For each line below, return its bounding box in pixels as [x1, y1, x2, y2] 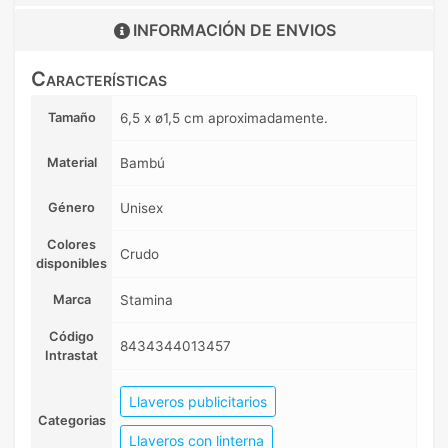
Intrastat [45, 348, 98, 364]
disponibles [36, 256, 107, 272]
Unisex [120, 200, 163, 217]
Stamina [120, 292, 173, 309]
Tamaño [47, 110, 96, 126]
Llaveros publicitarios [129, 393, 267, 411]
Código [49, 329, 94, 345]
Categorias [37, 413, 106, 429]
